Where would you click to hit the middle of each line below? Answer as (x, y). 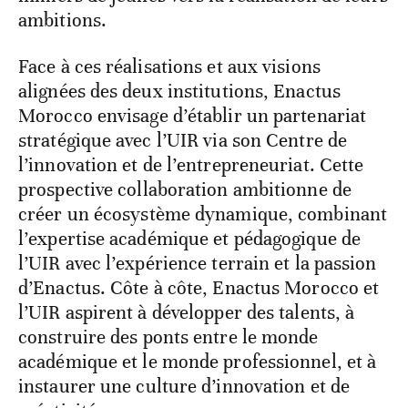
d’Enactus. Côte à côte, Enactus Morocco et (199, 288)
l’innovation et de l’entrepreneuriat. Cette (191, 165)
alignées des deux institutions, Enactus (179, 92)
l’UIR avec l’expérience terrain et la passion (198, 264)
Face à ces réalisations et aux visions (169, 67)
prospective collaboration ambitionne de (185, 190)
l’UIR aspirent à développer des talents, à (187, 313)
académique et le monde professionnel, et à (198, 362)
